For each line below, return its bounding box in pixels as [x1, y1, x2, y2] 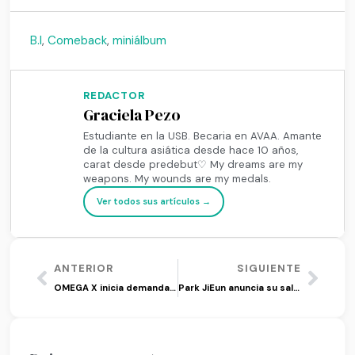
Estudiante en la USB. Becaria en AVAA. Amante [83, 129, 323, 143]
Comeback [48, 32, 108, 49]
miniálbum [113, 32, 167, 49]
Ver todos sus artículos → [97, 196, 212, 208]
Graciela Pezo [83, 104, 181, 127]
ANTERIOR [54, 261, 113, 276]
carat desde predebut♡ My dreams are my [83, 158, 303, 172]
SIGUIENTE [237, 261, 301, 276]
